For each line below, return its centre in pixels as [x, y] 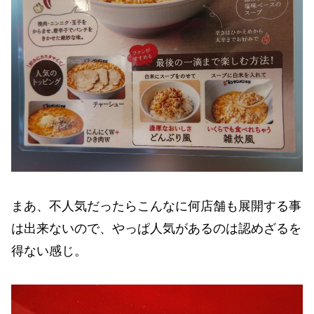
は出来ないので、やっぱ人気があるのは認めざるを [156, 228]
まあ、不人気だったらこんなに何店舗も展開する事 [156, 206]
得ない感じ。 [49, 251]
